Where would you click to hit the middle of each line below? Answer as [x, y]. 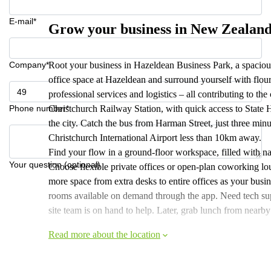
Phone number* [39, 108]
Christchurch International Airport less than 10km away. [155, 138]
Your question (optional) [55, 165]
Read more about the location [104, 234]
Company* [29, 65]
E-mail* [23, 21]
